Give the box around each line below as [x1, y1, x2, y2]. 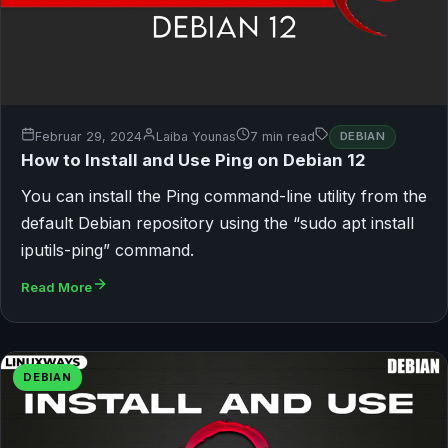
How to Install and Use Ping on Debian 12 [21, 149, 366, 170]
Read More [21, 278, 92, 295]
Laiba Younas [156, 129, 236, 145]
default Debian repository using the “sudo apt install [21, 212, 414, 233]
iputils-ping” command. [21, 239, 194, 260]
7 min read [250, 129, 315, 145]
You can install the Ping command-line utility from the [21, 185, 427, 206]
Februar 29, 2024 [35, 129, 142, 145]
